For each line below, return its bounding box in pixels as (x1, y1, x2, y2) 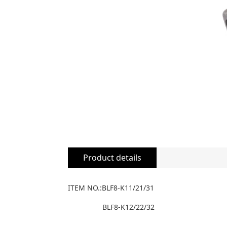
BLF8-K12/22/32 (68, 202, 155, 212)
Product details (83, 152, 142, 164)
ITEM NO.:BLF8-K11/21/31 (68, 183, 155, 193)
